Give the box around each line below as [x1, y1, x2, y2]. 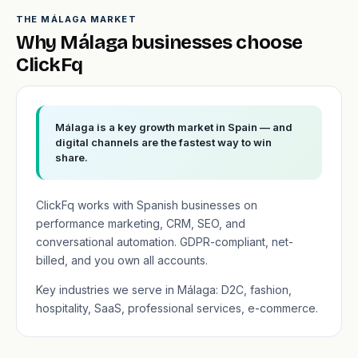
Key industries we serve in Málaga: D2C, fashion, [36, 283, 292, 296]
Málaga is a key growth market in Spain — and [55, 121, 292, 133]
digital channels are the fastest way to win [55, 136, 272, 149]
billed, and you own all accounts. [36, 253, 208, 267]
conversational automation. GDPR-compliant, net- [36, 235, 293, 249]
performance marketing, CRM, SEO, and [36, 217, 245, 230]
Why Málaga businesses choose [16, 31, 303, 54]
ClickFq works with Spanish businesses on [36, 198, 257, 212]
